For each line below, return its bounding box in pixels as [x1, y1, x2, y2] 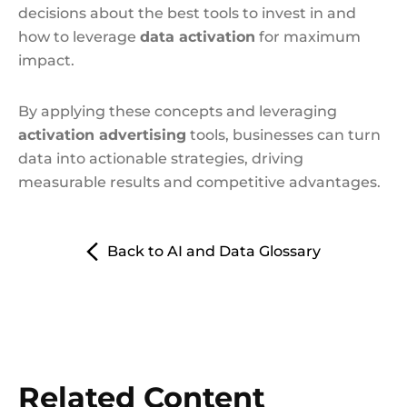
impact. [18, 52, 74, 69]
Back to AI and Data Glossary [107, 243, 321, 260]
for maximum [255, 28, 361, 45]
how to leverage [18, 28, 140, 45]
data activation [140, 28, 255, 45]
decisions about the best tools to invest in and [18, 5, 356, 22]
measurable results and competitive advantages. [18, 174, 381, 191]
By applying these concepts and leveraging [18, 103, 337, 120]
